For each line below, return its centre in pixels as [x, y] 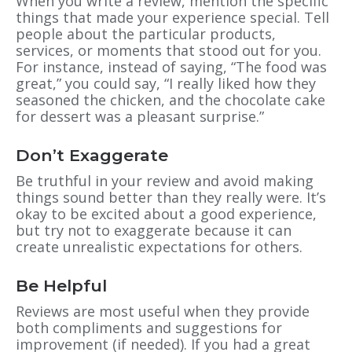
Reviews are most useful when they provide [163, 311]
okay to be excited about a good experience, [166, 213]
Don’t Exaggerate [92, 155]
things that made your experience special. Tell [172, 17]
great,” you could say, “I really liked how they [166, 83]
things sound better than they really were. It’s [171, 197]
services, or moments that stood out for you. [169, 50]
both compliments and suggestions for [149, 327]
